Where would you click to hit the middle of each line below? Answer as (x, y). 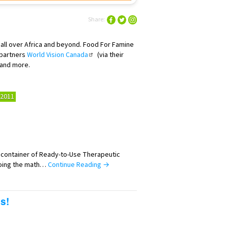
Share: (96, 19)
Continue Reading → (78, 165)
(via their (109, 55)
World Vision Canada (58, 55)
